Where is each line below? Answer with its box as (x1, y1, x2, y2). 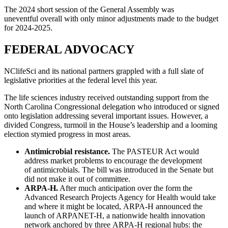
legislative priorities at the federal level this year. (4, 75, 157, 84)
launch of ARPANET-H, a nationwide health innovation (24, 211, 205, 220)
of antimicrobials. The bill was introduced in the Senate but (24, 165, 213, 174)
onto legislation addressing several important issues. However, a (4, 111, 208, 120)
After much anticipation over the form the (58, 183, 192, 192)
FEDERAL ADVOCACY (4, 42, 134, 56)
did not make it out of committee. (24, 174, 130, 183)
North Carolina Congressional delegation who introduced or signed (4, 102, 219, 111)
